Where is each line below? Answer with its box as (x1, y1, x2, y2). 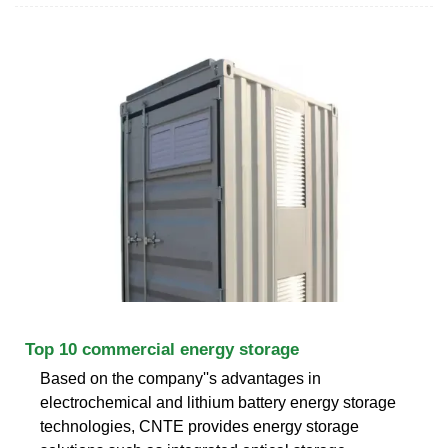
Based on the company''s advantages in (40, 369, 321, 387)
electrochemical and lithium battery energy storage (40, 393, 396, 411)
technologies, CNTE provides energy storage (40, 417, 359, 435)
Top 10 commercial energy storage (25, 339, 299, 359)
